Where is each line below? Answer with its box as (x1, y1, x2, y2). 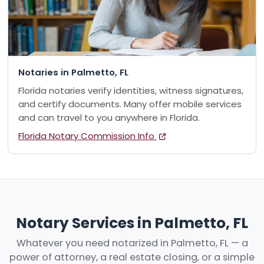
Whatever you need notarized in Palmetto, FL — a (16, 236, 248, 250)
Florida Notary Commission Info (18, 129, 157, 142)
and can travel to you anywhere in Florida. (18, 111, 200, 124)
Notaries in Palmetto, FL (18, 65, 128, 78)
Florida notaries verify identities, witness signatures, (18, 84, 243, 97)
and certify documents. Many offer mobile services (18, 98, 242, 111)
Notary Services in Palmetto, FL (16, 212, 248, 233)
